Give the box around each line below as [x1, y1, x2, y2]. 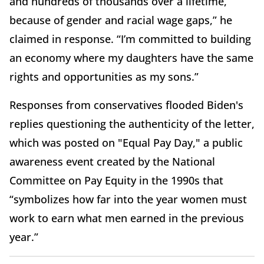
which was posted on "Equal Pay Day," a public [9, 136, 243, 150]
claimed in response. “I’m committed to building [9, 32, 251, 47]
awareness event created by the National [9, 154, 215, 169]
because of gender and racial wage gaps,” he [9, 13, 232, 28]
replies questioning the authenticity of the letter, [9, 117, 255, 131]
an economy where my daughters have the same [9, 51, 253, 65]
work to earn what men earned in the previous [9, 211, 244, 226]
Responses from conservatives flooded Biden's [9, 98, 243, 113]
